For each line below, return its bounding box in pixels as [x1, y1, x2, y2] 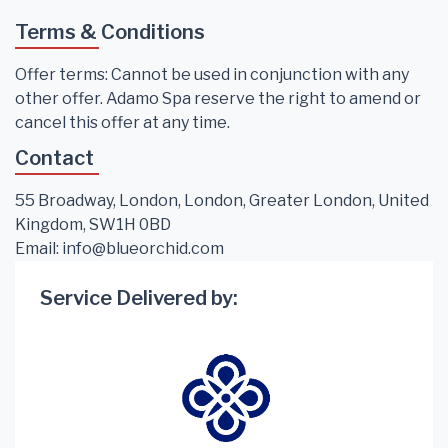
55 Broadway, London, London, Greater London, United [15, 190, 429, 210]
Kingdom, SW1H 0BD [15, 214, 171, 234]
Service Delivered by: [40, 285, 238, 310]
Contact [15, 145, 94, 170]
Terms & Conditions [15, 19, 205, 44]
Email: [15, 238, 62, 258]
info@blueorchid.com [62, 238, 224, 258]
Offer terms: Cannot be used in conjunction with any [15, 64, 409, 84]
